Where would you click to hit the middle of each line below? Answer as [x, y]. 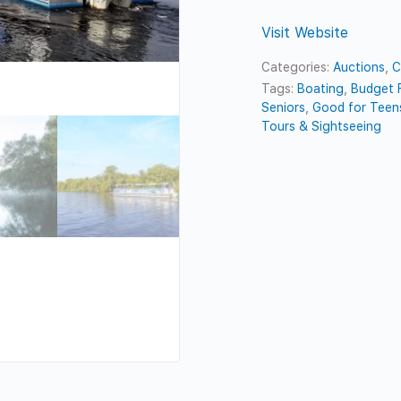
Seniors [284, 107]
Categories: [298, 67]
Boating [321, 88]
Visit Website [305, 32]
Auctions [359, 67]
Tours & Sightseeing [322, 126]
